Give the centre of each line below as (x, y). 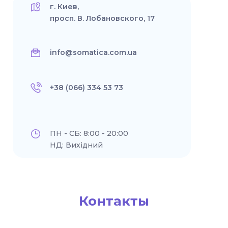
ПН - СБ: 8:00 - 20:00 (89, 134)
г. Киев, (64, 7)
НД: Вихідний (76, 145)
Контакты (114, 201)
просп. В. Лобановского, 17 (102, 19)
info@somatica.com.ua (93, 53)
